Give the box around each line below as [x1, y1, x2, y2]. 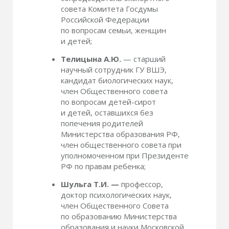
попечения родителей [61, 118, 143, 128]
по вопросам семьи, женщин [61, 25, 166, 35]
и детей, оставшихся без [61, 107, 153, 118]
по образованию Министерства [61, 211, 177, 221]
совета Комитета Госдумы [61, 4, 158, 14]
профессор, [121, 179, 163, 189]
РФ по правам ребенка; [61, 161, 146, 171]
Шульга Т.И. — [61, 179, 121, 189]
